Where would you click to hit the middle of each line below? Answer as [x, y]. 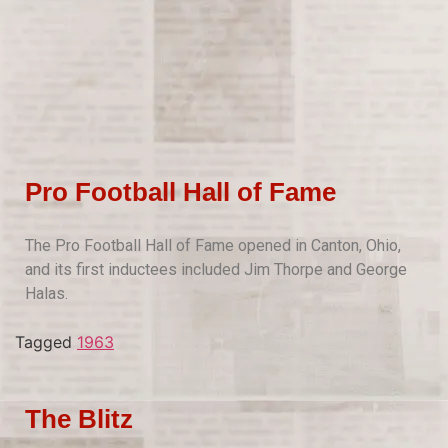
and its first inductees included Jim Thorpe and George [216, 269]
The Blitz [79, 419]
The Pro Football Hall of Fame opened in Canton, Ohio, [213, 245]
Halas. [46, 293]
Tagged [46, 342]
